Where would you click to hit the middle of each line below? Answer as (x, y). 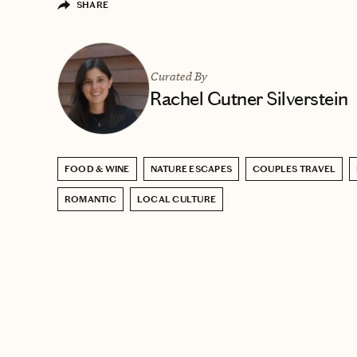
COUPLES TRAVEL (294, 169)
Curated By (178, 76)
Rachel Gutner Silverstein (249, 98)
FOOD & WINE (97, 169)
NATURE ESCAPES (191, 169)
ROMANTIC (90, 199)
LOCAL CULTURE (177, 199)
